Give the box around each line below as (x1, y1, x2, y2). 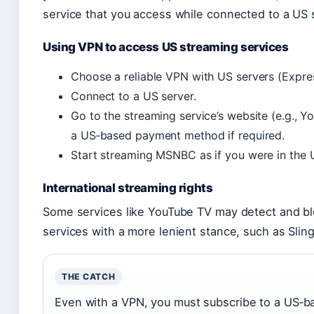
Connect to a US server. (71, 88, 196, 103)
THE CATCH (62, 271, 116, 282)
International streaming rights (43, 180, 213, 195)
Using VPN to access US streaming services (43, 39, 289, 54)
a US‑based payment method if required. (71, 128, 285, 142)
